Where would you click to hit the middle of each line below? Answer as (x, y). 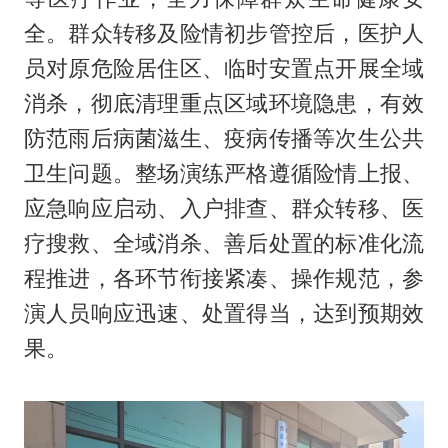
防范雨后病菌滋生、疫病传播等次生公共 (224, 138)
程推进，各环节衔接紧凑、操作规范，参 (224, 278)
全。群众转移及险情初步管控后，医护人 (224, 33)
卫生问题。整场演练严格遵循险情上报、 (224, 173)
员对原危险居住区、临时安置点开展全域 (224, 68)
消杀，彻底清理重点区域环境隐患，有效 (224, 103)
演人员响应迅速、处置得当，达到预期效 (224, 313)
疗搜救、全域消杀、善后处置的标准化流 (224, 243)
